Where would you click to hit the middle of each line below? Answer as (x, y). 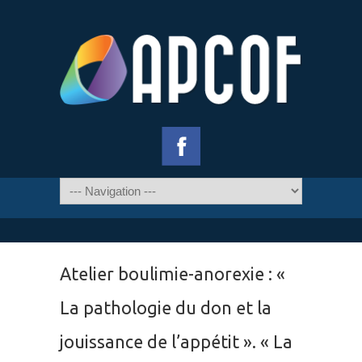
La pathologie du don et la (166, 308)
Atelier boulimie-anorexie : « (173, 274)
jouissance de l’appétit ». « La (176, 342)
